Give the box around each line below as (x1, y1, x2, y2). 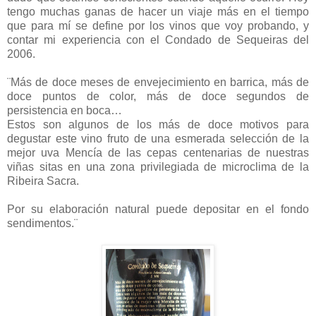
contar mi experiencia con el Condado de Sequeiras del (7, 33, 309, 46)
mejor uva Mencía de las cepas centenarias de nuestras (7, 146, 309, 159)
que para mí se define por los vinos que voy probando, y (7, 19, 309, 32)
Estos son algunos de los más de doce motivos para (7, 118, 309, 130)
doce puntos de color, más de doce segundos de (7, 90, 309, 102)
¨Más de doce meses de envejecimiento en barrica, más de (7, 75, 309, 88)
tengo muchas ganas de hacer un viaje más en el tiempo (7, 5, 309, 18)
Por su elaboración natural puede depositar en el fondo (7, 202, 309, 215)
